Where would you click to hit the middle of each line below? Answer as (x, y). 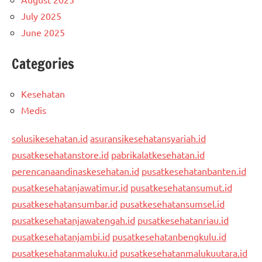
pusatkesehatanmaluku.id (65, 253)
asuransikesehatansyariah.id (148, 138)
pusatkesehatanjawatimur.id (70, 187)
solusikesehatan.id (50, 138)
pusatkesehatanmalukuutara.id (184, 253)
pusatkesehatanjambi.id (61, 237)
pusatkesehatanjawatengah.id (73, 220)
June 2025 (43, 32)
